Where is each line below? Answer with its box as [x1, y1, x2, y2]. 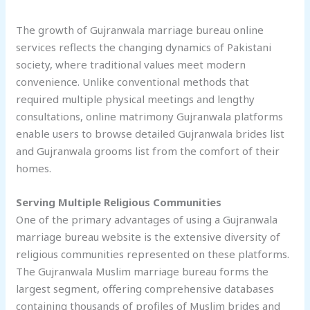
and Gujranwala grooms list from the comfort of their [16, 144, 280, 158]
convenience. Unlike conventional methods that [16, 75, 250, 89]
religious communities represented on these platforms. [16, 247, 290, 262]
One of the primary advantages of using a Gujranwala [16, 212, 278, 227]
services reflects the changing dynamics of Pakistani [16, 40, 272, 55]
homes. [16, 161, 52, 176]
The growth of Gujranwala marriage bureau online [16, 23, 264, 37]
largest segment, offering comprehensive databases [16, 282, 275, 296]
